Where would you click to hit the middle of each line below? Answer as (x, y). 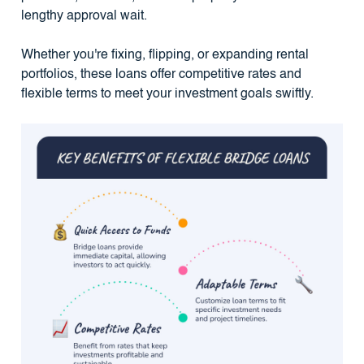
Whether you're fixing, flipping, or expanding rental (165, 55)
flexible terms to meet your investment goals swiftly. (167, 94)
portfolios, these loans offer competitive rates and (161, 74)
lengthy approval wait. (84, 16)
